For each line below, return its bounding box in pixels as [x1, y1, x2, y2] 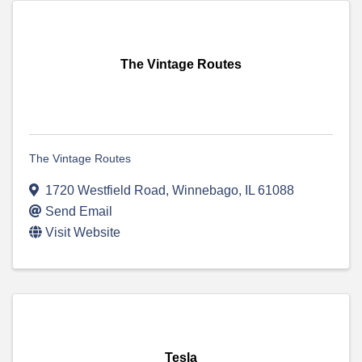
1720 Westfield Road [45, 183, 166, 198]
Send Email [45, 204, 112, 219]
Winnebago [172, 183, 238, 198]
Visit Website [45, 225, 120, 240]
